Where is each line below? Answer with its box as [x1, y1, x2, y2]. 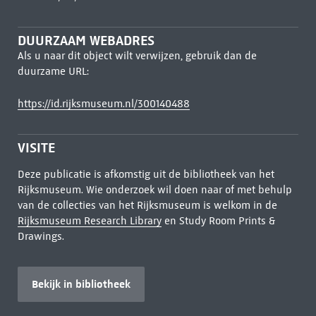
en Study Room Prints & [161, 214, 275, 227]
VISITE [17, 140, 55, 156]
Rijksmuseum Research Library [17, 214, 162, 227]
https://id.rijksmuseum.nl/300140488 [17, 97, 190, 110]
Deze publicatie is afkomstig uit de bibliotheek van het [17, 168, 274, 181]
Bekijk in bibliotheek [31, 277, 130, 291]
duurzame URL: [17, 65, 89, 78]
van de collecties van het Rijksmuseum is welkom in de [17, 199, 277, 212]
